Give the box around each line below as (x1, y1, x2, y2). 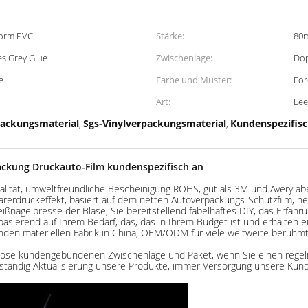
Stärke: (156, 30, 184, 42)
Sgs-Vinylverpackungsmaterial (83, 117, 226, 130)
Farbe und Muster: (156, 74, 232, 86)
